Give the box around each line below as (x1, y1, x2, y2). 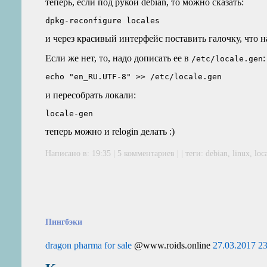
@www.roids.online (134, 240, 211, 251)
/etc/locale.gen (191, 54, 263, 63)
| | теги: (177, 148, 206, 158)
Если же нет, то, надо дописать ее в (45, 52, 192, 63)
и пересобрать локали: (45, 89, 136, 100)
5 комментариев (117, 148, 178, 158)
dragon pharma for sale (45, 240, 132, 251)
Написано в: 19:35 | (45, 148, 118, 158)
